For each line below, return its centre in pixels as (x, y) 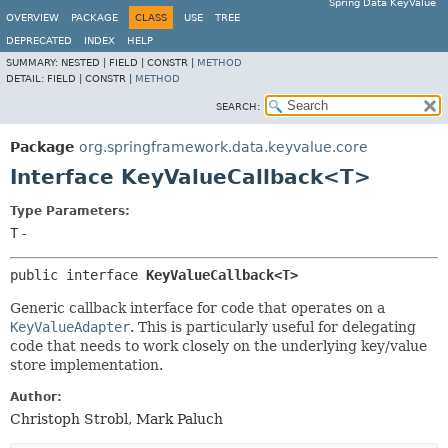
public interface (78, 275)
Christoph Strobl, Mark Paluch (116, 419)
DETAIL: (26, 78)
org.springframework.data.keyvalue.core (223, 147)
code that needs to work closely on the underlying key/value (218, 346)
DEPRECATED (39, 40)
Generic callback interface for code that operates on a (197, 308)
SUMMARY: (33, 62)
